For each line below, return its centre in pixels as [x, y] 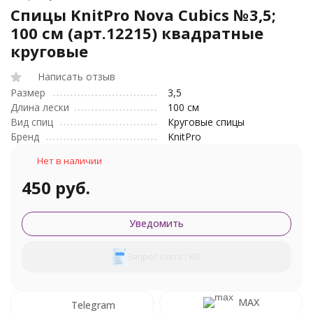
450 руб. [56, 188]
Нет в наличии [70, 161]
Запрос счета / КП [163, 256]
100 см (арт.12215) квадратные [137, 33]
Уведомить [156, 223]
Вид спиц [32, 122]
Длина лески [40, 107]
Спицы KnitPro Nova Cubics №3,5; [143, 15]
